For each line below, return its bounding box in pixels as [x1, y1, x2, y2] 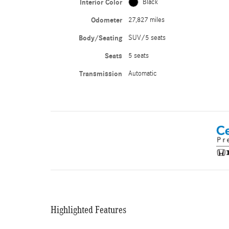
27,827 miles [128, 15, 165, 24]
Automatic [128, 69, 157, 78]
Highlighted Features [51, 203, 126, 215]
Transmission [79, 69, 122, 78]
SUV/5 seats [128, 33, 166, 42]
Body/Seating [78, 33, 122, 42]
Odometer [90, 15, 122, 25]
